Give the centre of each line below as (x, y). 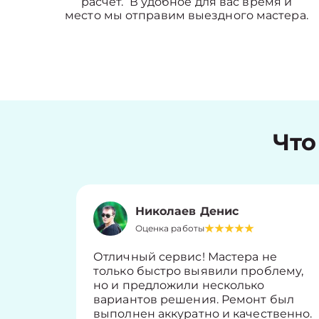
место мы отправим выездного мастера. (187, 15)
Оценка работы (169, 228)
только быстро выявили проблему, (199, 271)
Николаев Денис (187, 211)
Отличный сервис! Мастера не (185, 257)
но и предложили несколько (179, 285)
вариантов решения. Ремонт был (194, 299)
